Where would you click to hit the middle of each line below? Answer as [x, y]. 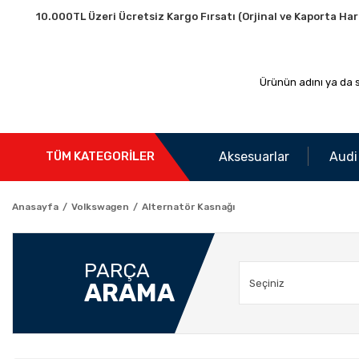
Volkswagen [100, 206]
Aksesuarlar [254, 156]
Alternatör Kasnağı [188, 206]
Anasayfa [35, 206]
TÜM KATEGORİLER [100, 157]
